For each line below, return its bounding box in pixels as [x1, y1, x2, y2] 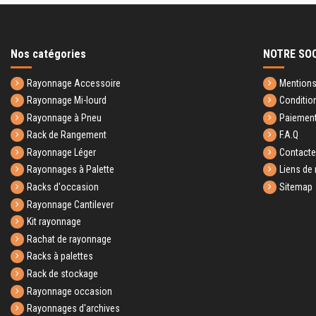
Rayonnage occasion [27, 285, 112, 297]
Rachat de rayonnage [27, 233, 111, 245]
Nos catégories [11, 47, 86, 61]
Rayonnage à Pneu [27, 111, 102, 123]
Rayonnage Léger [27, 146, 96, 158]
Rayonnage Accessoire [27, 77, 121, 89]
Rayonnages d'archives [27, 303, 120, 315]
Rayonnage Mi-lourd [27, 95, 107, 107]
